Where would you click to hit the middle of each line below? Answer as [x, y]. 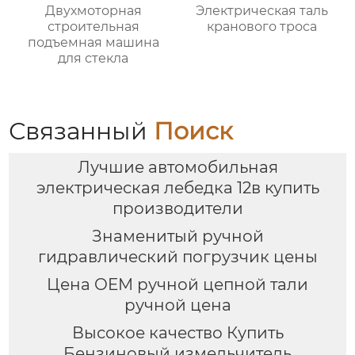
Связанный [82, 132]
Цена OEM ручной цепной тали [177, 284]
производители [177, 208]
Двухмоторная [93, 10]
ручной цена [177, 305]
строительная [93, 26]
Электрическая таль [261, 10]
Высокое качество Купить [177, 332]
